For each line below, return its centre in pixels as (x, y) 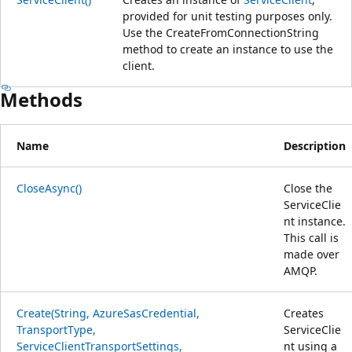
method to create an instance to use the (228, 49)
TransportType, (56, 329)
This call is (311, 237)
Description (315, 145)
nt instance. (315, 221)
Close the (308, 188)
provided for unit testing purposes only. (227, 16)
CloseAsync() (49, 188)
